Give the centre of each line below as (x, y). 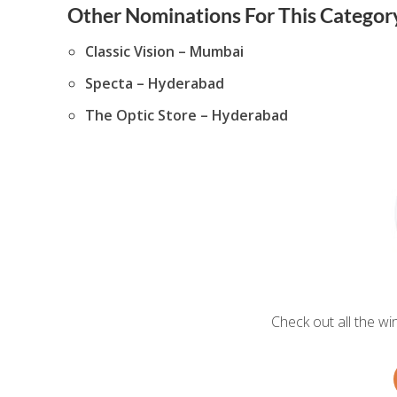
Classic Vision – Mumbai (164, 51)
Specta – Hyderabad (154, 83)
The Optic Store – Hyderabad (186, 115)
